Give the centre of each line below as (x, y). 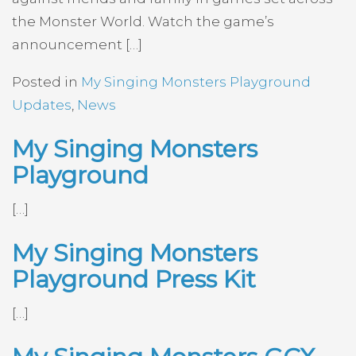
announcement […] (77, 44)
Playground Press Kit (134, 279)
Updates (42, 104)
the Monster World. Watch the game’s (143, 21)
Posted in (46, 81)
